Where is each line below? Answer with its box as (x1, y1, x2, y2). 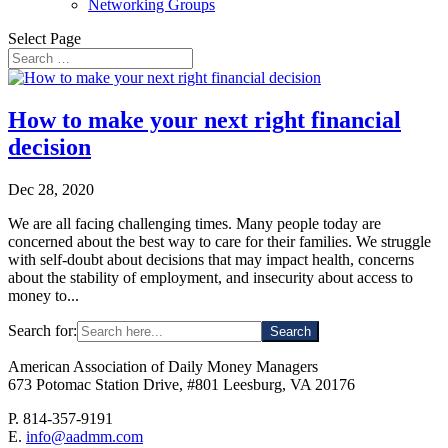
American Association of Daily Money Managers (8, 357, 318, 375)
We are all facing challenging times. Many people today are (8, 214, 381, 232)
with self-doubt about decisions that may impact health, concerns (8, 250, 414, 268)
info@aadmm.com (26, 427, 143, 445)
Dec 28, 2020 (8, 180, 94, 198)
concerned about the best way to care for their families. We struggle (8, 232, 431, 250)
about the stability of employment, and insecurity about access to (8, 268, 413, 286)
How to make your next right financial (8, 106, 401, 133)
